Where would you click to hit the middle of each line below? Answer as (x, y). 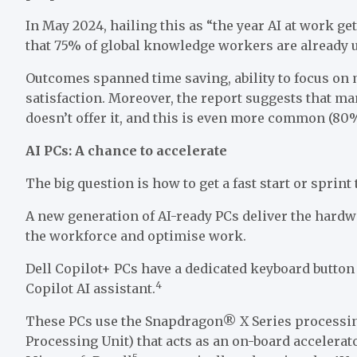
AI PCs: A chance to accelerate (126, 151)
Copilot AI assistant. (90, 289)
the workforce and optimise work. (136, 236)
